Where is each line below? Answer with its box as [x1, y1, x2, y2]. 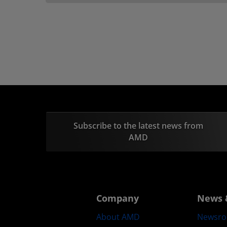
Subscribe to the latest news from [73, 120, 203, 132]
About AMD [96, 211, 140, 223]
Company [96, 192, 139, 205]
